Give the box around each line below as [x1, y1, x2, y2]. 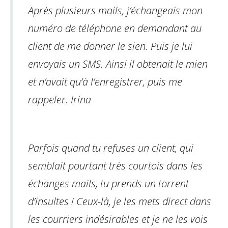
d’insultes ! [28, 194, 74, 208]
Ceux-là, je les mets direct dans [74, 194, 211, 208]
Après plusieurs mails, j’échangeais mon [28, 3, 203, 17]
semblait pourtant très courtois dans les [28, 158, 203, 173]
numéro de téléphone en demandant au [28, 21, 202, 35]
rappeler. [28, 92, 68, 106]
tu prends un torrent [98, 176, 189, 190]
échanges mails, [28, 176, 98, 190]
